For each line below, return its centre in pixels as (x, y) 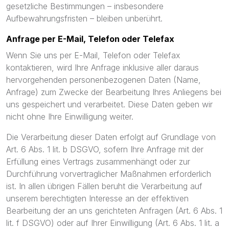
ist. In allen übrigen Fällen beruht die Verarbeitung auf (104, 186)
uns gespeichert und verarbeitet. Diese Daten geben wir (109, 104)
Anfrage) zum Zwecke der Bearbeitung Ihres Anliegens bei (114, 92)
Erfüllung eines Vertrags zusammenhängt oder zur (98, 162)
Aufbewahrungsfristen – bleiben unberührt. (84, 18)
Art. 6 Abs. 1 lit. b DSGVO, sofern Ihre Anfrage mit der (105, 149)
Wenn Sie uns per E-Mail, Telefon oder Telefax (93, 55)
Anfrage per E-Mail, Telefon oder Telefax (90, 39)
